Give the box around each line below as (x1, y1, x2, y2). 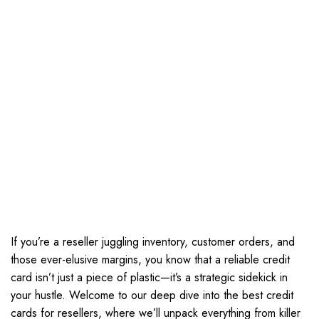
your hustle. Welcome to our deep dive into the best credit (11, 287, 293, 303)
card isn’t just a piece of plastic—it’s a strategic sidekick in (11, 269, 288, 286)
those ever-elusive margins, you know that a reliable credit (11, 251, 290, 268)
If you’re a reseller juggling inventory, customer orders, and (11, 234, 295, 250)
